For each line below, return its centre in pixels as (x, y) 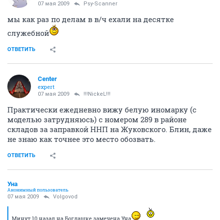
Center (47, 79)
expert (46, 87)
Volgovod (65, 197)
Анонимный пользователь (38, 190)
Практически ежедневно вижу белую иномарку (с (102, 110)
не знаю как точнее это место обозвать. (82, 139)
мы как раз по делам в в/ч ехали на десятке (91, 19)
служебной (28, 33)
